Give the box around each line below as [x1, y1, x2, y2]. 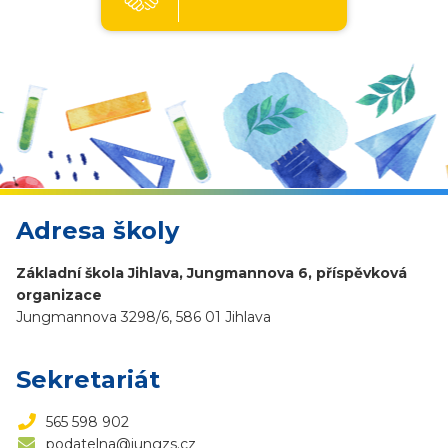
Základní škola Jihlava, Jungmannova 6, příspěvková [16, 264, 407, 283]
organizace [16, 286, 102, 305]
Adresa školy [16, 216, 179, 246]
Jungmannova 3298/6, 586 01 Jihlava [16, 308, 271, 327]
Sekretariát [16, 365, 160, 395]
